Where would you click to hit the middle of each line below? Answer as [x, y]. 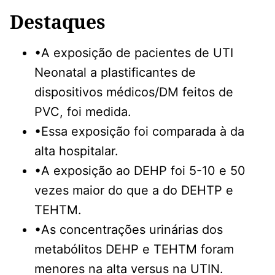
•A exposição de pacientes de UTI [134, 52]
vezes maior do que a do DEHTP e [134, 190]
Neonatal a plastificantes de [115, 72]
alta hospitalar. [76, 151]
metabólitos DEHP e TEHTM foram [134, 249]
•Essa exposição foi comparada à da [139, 131]
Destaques [58, 21]
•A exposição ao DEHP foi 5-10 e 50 [140, 170]
